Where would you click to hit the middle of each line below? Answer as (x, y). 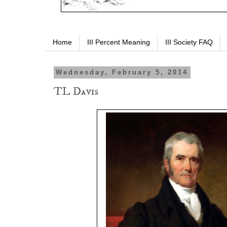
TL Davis (76, 92)
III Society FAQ (189, 42)
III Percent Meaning (119, 42)
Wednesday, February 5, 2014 (122, 72)
